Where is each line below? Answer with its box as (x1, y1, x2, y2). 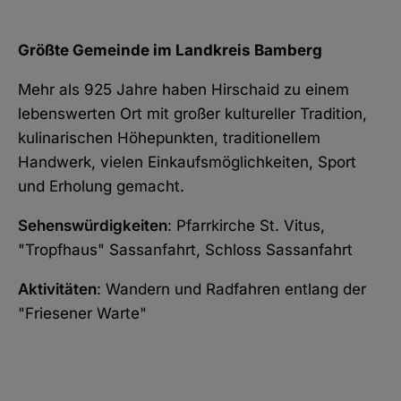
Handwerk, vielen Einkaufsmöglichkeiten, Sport (18, 152, 356, 171)
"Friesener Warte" (18, 303, 147, 322)
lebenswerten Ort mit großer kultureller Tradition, (18, 104, 367, 123)
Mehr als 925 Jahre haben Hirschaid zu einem (18, 80, 349, 98)
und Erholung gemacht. (18, 176, 184, 195)
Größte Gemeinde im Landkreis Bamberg (18, 40, 322, 59)
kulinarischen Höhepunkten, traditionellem (18, 128, 320, 147)
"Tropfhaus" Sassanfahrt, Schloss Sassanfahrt (18, 240, 353, 259)
